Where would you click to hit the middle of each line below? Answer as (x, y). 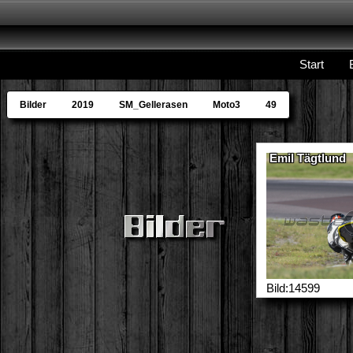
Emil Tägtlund (307, 158)
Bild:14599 (293, 288)
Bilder (33, 105)
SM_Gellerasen (153, 105)
